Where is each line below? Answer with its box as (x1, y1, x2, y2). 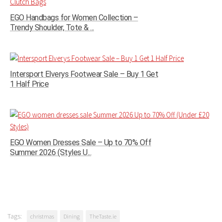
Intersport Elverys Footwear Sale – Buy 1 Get (10, 69, 158, 79)
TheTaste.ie (89, 212, 116, 220)
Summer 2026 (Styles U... (10, 147, 91, 157)
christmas (30, 212, 54, 220)
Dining (63, 212, 80, 220)
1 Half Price (10, 79, 49, 89)
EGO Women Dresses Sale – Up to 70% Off (10, 137, 151, 147)
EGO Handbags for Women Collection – (10, 12, 138, 22)
